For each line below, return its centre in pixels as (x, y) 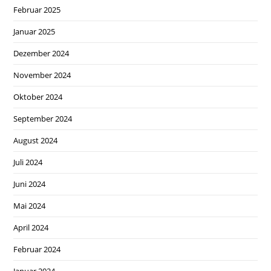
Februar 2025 (37, 9)
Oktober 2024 (38, 96)
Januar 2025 (34, 31)
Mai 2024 (30, 205)
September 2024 (43, 118)
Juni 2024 (30, 184)
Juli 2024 (28, 162)
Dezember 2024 (41, 53)
